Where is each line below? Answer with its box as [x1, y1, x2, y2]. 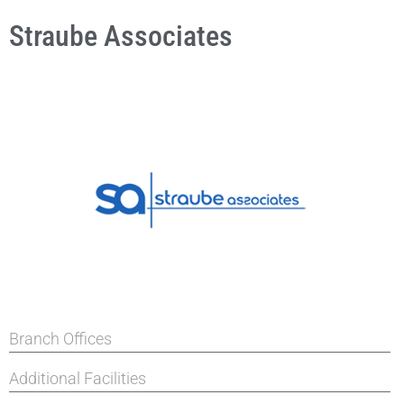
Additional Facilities [9, 369, 146, 388]
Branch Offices [9, 329, 112, 348]
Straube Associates [9, 19, 233, 53]
